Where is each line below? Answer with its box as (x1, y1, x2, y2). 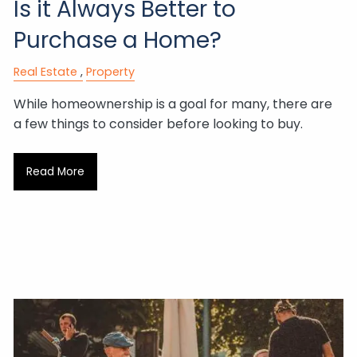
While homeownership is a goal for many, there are (14, 95, 333, 114)
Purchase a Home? (14, 25, 222, 56)
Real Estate (14, 64, 78, 80)
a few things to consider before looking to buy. (14, 115, 304, 134)
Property (86, 64, 135, 80)
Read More (25, 163, 84, 179)
